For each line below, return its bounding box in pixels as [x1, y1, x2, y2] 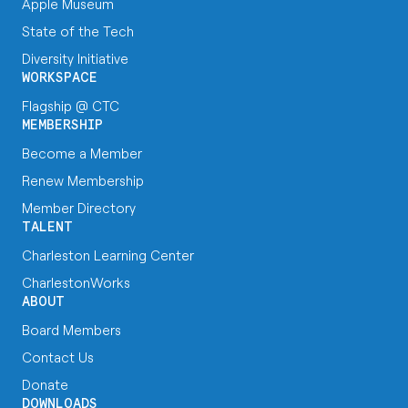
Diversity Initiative [22, 50, 128, 66]
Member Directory [22, 199, 136, 216]
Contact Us [22, 349, 94, 365]
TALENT [22, 220, 73, 234]
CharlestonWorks [22, 274, 130, 291]
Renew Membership [22, 172, 144, 189]
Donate [22, 376, 68, 393]
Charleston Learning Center [22, 247, 194, 263]
